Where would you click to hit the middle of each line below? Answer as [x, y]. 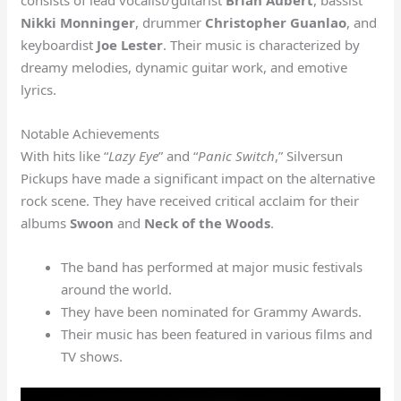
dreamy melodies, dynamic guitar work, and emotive [184, 67]
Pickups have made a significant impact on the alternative [198, 178]
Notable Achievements [90, 133]
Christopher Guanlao [276, 22]
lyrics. [39, 89]
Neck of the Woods [208, 222]
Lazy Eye [134, 155]
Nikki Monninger [78, 22]
